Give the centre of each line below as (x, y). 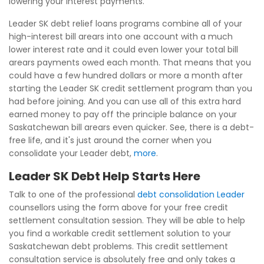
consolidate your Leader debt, (71, 153)
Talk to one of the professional (73, 194)
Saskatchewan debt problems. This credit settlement (118, 246)
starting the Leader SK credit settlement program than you (131, 88)
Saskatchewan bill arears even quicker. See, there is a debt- (131, 127)
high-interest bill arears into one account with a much (121, 37)
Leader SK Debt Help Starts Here (105, 176)
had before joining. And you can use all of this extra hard (125, 101)
